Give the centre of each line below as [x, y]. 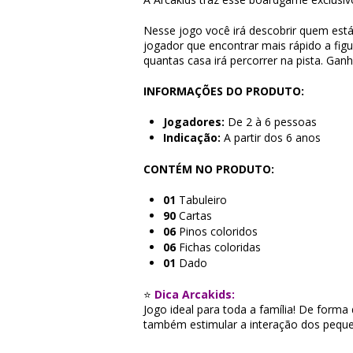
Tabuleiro [201, 200]
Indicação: [192, 137]
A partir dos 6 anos [271, 137]
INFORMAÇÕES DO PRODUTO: [224, 91]
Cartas [194, 216]
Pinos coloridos [217, 231]
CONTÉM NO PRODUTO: [209, 169]
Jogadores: [194, 122]
